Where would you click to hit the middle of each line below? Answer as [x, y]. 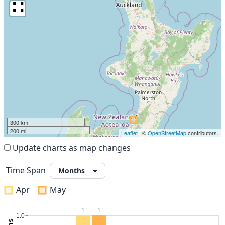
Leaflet [129, 133]
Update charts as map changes [72, 148]
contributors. [202, 133]
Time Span [26, 170]
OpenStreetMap [167, 133]
